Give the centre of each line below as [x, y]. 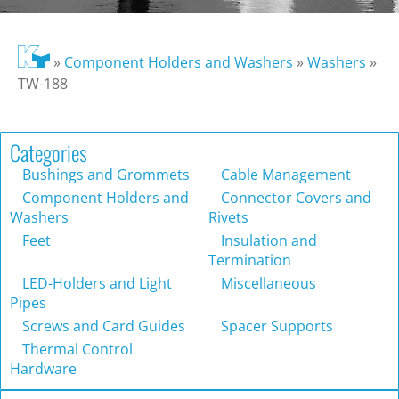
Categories [49, 153]
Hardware [43, 369]
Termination [250, 261]
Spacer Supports [275, 326]
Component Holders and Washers [178, 63]
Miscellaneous [267, 284]
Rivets [228, 218]
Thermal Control [76, 350]
